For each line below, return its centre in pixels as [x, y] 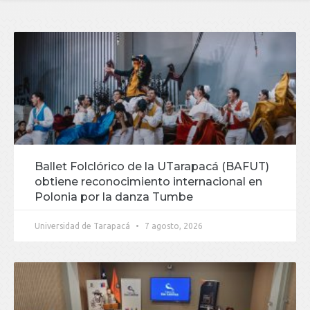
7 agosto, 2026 [173, 226]
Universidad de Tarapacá [83, 226]
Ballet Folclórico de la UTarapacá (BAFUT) [152, 167]
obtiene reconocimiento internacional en [148, 182]
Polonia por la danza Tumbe [114, 197]
